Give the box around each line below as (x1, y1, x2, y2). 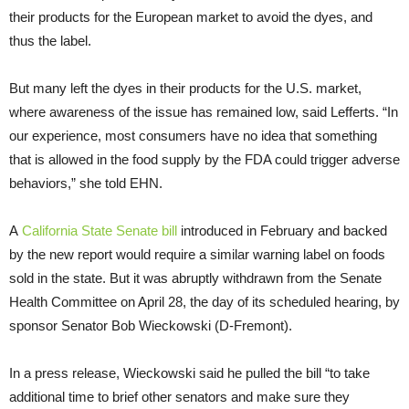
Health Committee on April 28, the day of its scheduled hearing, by (9, 294, 400, 310)
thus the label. (9, 33, 91, 49)
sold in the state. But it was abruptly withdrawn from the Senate (9, 270, 382, 287)
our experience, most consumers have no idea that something (9, 128, 377, 144)
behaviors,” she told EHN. (9, 175, 163, 192)
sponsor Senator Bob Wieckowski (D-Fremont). (9, 318, 292, 334)
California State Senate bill (22, 223, 177, 239)
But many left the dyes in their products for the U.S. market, (9, 80, 362, 97)
